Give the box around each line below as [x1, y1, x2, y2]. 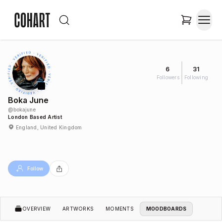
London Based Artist [8, 114, 62, 120]
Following [184, 74, 208, 80]
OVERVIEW [22, 205, 51, 212]
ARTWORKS [62, 205, 94, 212]
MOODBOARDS [146, 205, 187, 212]
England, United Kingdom [15, 124, 82, 130]
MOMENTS [106, 205, 134, 212]
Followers [156, 74, 179, 80]
